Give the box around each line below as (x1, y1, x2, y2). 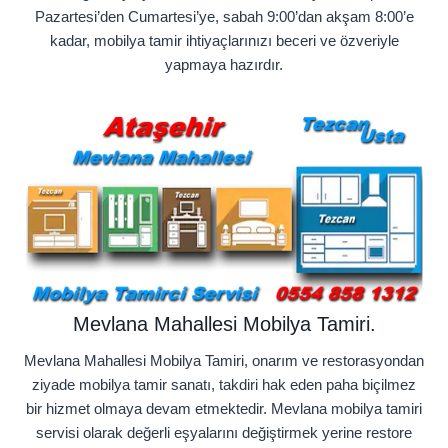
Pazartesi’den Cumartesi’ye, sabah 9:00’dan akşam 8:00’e (34, 8, 414, 26)
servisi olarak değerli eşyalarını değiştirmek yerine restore (36, 424, 412, 442)
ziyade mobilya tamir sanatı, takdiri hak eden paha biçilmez (32, 376, 416, 394)
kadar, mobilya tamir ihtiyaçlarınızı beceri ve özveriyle (49, 32, 399, 50)
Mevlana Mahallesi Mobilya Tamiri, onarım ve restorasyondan (24, 352, 424, 370)
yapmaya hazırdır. (165, 56, 283, 74)
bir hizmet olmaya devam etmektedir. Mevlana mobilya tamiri (26, 400, 422, 418)
